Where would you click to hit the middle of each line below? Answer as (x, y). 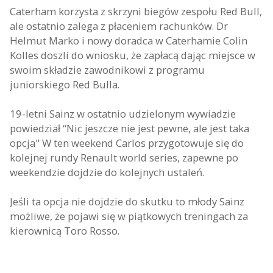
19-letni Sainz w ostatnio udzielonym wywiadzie (123, 114)
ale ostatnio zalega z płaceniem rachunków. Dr (119, 26)
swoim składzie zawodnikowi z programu (107, 70)
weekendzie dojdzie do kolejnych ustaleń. (107, 172)
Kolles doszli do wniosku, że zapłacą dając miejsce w (133, 55)
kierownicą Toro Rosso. (65, 231)
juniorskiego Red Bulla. (65, 84)
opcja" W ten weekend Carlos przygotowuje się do (127, 143)
